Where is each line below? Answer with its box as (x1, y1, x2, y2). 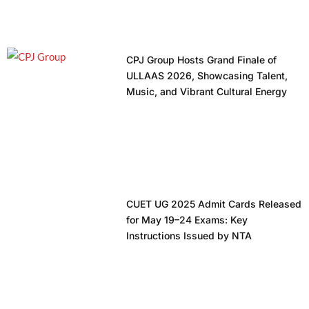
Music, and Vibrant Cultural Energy (126, 86, 287, 98)
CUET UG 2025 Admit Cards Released (126, 197, 301, 210)
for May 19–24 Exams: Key (126, 213, 248, 226)
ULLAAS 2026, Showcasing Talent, (126, 70, 288, 82)
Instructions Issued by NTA (126, 229, 252, 241)
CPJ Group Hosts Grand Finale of (126, 54, 277, 66)
